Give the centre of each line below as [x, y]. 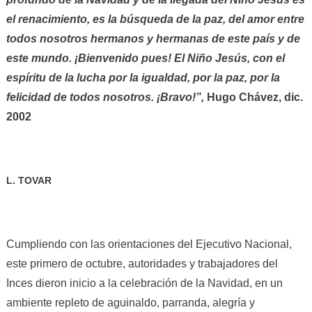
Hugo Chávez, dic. [255, 97]
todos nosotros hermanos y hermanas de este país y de [153, 39]
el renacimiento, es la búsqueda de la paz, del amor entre [155, 19]
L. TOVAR [29, 181]
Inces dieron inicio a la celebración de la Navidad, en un [144, 283]
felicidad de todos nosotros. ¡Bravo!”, [106, 97]
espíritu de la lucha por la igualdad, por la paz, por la [143, 78]
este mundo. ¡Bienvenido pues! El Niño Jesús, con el [145, 58]
